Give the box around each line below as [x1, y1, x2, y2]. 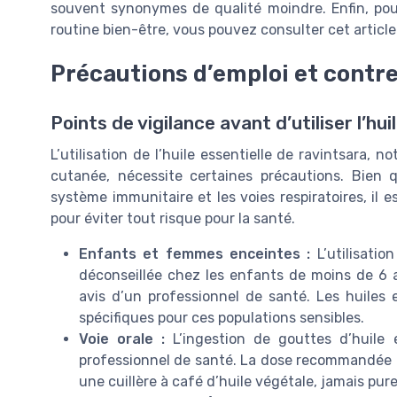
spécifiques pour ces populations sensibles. [79, 309, 364, 327]
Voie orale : [79, 331, 166, 348]
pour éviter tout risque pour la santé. [51, 210, 295, 228]
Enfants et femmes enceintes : [79, 245, 311, 263]
